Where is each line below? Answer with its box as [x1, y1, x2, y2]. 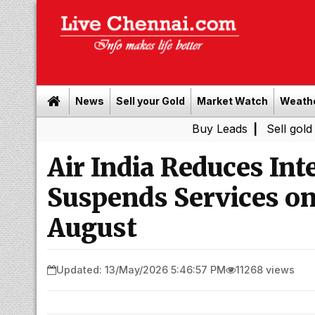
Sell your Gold [116, 95, 185, 107]
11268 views [236, 263, 295, 276]
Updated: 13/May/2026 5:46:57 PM [56, 263, 226, 276]
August [47, 212, 136, 244]
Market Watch [197, 95, 268, 107]
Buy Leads [127, 122, 184, 136]
